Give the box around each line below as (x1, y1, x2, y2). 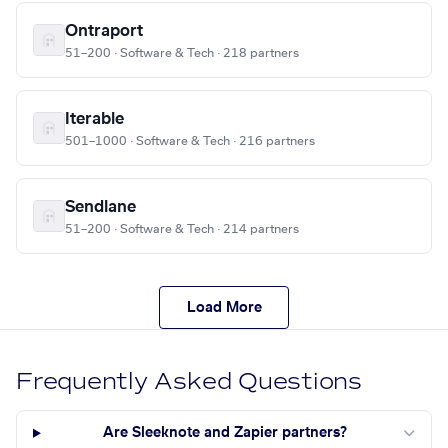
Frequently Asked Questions (16, 367, 363, 397)
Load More (186, 300, 262, 315)
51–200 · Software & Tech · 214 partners (65, 223, 299, 236)
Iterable (65, 111, 124, 128)
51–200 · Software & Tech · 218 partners (65, 47, 299, 60)
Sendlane (65, 199, 136, 216)
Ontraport (65, 23, 143, 40)
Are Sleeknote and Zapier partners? (103, 426, 348, 441)
